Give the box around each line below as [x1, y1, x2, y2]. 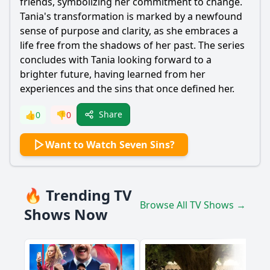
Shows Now [24, 204, 108, 224]
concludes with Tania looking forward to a [20, 53, 212, 66]
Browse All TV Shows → [140, 198, 246, 212]
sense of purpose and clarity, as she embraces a [20, 24, 238, 37]
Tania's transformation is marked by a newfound [20, 10, 242, 23]
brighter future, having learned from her [20, 67, 206, 81]
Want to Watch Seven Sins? [45, 138, 175, 151]
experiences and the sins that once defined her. [20, 82, 234, 95]
